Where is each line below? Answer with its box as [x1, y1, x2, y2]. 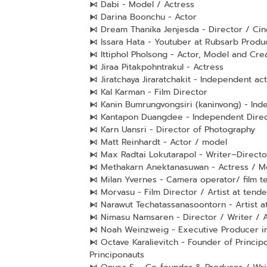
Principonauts [89, 248, 144, 261]
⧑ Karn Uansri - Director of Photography [89, 123, 255, 136]
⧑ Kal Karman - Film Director [89, 85, 207, 98]
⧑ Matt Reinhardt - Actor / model [89, 135, 227, 148]
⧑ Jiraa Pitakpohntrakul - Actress [89, 60, 223, 73]
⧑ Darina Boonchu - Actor [89, 10, 197, 23]
